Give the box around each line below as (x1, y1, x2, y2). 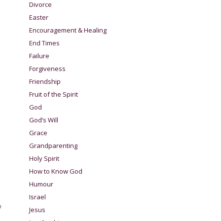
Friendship (29, 76, 61, 86)
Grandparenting (29, 141, 78, 150)
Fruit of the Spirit (29, 89, 78, 99)
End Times (29, 38, 60, 47)
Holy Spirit (29, 153, 60, 163)
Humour (29, 179, 54, 188)
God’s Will (29, 115, 59, 124)
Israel (29, 192, 46, 201)
